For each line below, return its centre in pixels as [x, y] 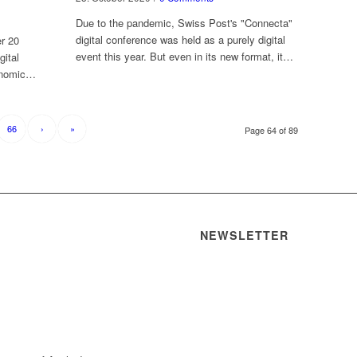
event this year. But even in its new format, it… [184, 56]
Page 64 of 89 [272, 129]
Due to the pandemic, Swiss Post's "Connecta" [184, 22]
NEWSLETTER [245, 235]
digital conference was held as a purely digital [180, 39]
